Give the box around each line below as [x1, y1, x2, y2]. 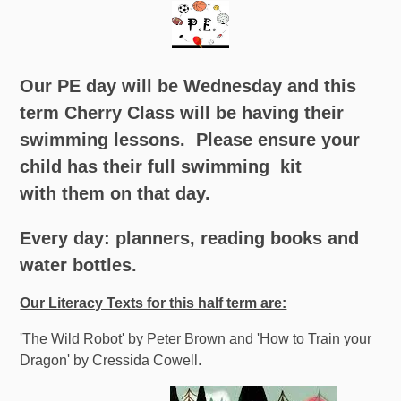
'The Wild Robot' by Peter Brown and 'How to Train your [20, 330, 372, 346]
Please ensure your [196, 129, 361, 149]
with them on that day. [20, 183, 211, 203]
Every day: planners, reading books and [20, 227, 360, 248]
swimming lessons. [20, 129, 197, 149]
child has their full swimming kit [20, 156, 303, 176]
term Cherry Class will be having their [20, 102, 345, 123]
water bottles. [20, 254, 138, 275]
